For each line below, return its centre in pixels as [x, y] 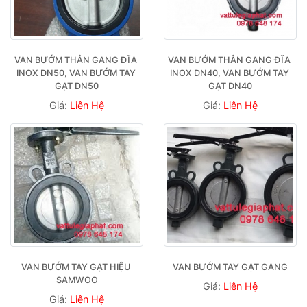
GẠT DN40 [230, 86]
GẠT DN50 [77, 86]
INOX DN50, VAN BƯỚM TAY [76, 73]
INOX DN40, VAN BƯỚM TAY [229, 73]
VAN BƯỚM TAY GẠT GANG [230, 267]
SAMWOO [77, 280]
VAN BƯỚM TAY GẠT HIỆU [76, 267]
